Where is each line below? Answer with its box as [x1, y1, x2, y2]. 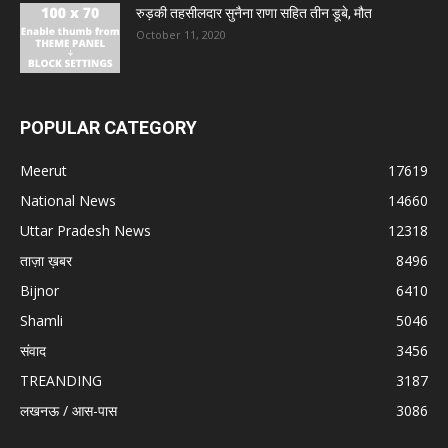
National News [20, 191, 116, 211]
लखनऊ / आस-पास [20, 401, 117, 421]
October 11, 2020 [136, 27, 226, 43]
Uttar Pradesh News [20, 221, 151, 241]
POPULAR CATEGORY [20, 117, 197, 139]
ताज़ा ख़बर [20, 251, 72, 271]
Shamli [20, 311, 63, 331]
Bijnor [20, 281, 59, 301]
